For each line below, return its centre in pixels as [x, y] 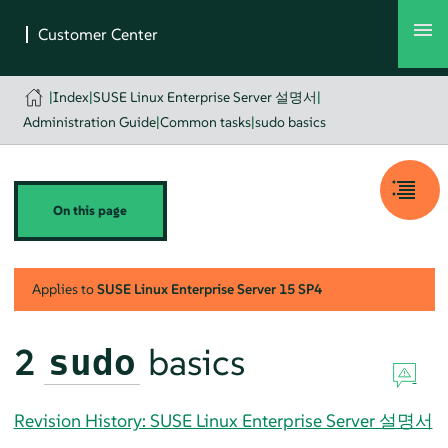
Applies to [64, 288]
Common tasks [205, 122]
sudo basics [290, 122]
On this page [90, 210]
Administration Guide [89, 122]
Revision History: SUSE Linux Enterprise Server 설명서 [223, 420]
